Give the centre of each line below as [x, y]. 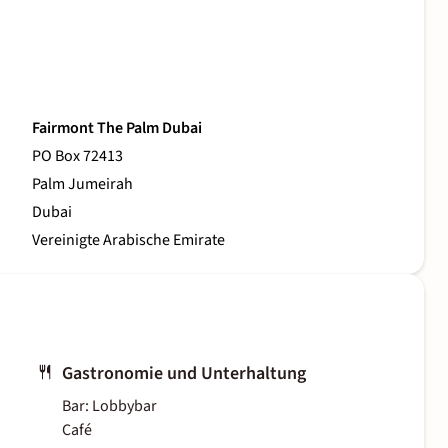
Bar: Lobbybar [109, 406]
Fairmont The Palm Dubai [117, 128]
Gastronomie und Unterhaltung [184, 374]
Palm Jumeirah [82, 184]
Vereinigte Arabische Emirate [128, 240]
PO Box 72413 [77, 156]
